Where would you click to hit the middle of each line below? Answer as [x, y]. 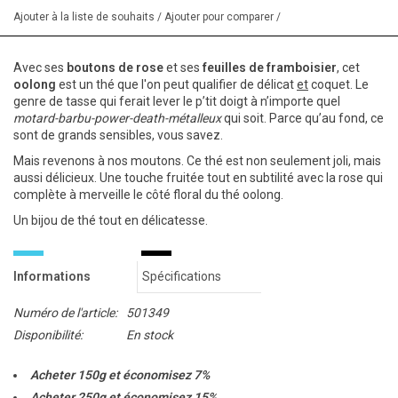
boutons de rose [115, 68]
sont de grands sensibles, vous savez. [118, 135]
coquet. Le [338, 85]
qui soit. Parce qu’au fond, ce [304, 119]
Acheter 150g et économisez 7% [120, 375]
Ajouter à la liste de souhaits [85, 17]
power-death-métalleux [159, 119]
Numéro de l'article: [65, 313]
